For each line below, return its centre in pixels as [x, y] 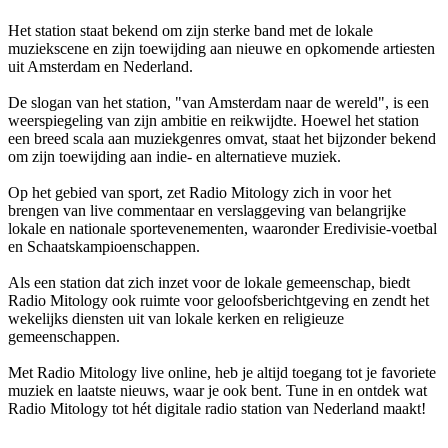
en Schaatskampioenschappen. [104, 246]
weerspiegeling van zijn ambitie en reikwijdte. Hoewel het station [213, 120]
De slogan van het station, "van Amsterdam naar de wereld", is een [218, 102]
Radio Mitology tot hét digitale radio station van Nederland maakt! [217, 408]
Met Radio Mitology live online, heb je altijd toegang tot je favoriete [222, 372]
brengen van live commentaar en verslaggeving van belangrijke [207, 210]
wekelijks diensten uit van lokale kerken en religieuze [176, 318]
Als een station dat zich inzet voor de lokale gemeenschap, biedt [209, 282]
